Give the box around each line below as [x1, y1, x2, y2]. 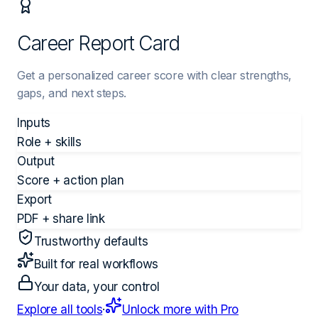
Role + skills [17, 134, 82, 149]
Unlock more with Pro [121, 302, 239, 317]
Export [17, 192, 52, 207]
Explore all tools [17, 302, 103, 317]
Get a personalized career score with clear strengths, [17, 67, 292, 82]
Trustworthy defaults [34, 234, 148, 248]
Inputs [17, 115, 50, 130]
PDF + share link [17, 211, 105, 226]
